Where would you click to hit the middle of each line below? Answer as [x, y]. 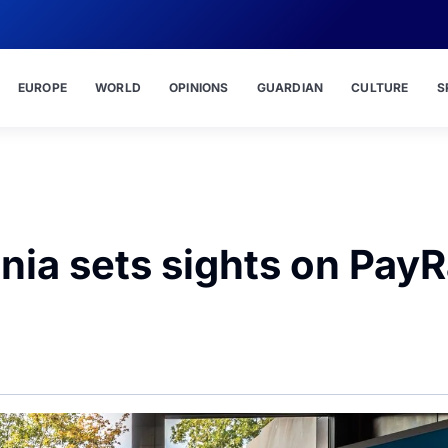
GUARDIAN [290, 87]
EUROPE [42, 87]
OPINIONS [198, 87]
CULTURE [380, 87]
